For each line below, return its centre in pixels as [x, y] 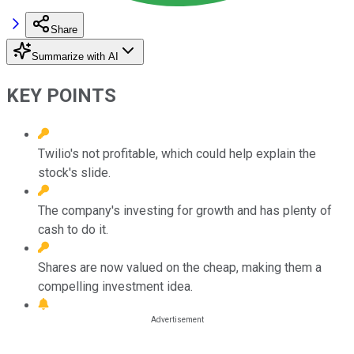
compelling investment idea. [115, 286]
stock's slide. [74, 172]
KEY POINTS [61, 95]
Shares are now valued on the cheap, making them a [180, 267]
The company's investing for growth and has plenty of [185, 210]
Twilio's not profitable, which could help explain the [177, 153]
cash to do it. [73, 229]
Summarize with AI [75, 56]
